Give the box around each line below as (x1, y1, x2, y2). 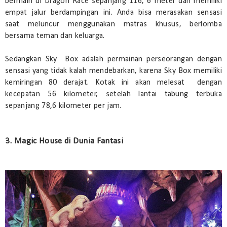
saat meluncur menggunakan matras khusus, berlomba (5, 20, 222, 28)
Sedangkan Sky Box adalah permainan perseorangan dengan (5, 55, 222, 63)
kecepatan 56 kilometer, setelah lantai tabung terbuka (5, 90, 222, 98)
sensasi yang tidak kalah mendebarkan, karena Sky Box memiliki (5, 66, 222, 75)
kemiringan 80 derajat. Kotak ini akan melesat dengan (5, 78, 222, 87)
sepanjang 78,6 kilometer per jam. (5, 101, 122, 110)
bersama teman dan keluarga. (5, 31, 107, 40)
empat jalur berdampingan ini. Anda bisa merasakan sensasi (5, 8, 222, 17)
